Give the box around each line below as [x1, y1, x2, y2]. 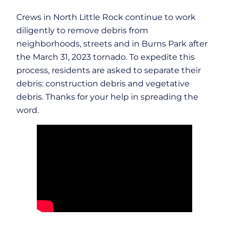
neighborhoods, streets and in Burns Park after [16, 38, 208, 49]
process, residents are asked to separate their [16, 65, 201, 76]
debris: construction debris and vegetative [16, 78, 190, 89]
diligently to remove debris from [16, 25, 148, 36]
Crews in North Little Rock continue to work [16, 12, 196, 22]
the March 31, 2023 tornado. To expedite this [16, 52, 195, 62]
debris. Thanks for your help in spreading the [16, 91, 198, 102]
